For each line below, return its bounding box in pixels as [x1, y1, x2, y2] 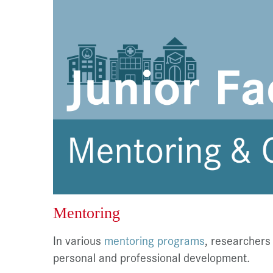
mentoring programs [104, 232, 205, 248]
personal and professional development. [53, 249, 250, 265]
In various [53, 232, 104, 248]
